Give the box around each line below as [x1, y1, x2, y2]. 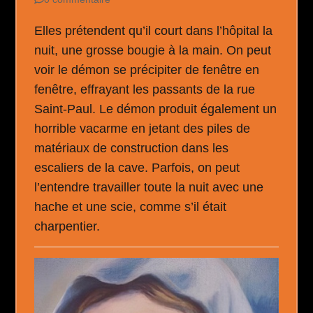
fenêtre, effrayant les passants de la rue [34, 82, 256, 97]
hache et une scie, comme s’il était [34, 200, 227, 214]
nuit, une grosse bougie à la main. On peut [34, 43, 272, 58]
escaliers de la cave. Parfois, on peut [34, 161, 240, 175]
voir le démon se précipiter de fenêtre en [34, 63, 260, 78]
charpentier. [34, 219, 101, 234]
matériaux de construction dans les [34, 141, 229, 156]
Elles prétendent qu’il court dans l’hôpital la [34, 24, 273, 38]
